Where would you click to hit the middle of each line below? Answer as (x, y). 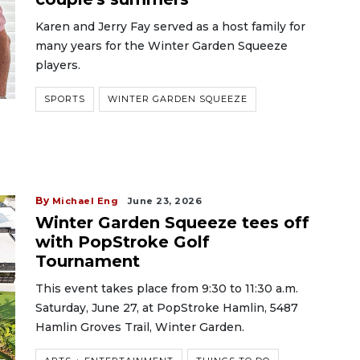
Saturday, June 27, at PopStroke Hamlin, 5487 (167, 308)
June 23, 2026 (164, 201)
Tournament (88, 261)
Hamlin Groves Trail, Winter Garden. (140, 327)
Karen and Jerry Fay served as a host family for (170, 27)
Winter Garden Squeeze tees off (172, 223)
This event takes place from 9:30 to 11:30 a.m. (167, 288)
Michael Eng (85, 201)
